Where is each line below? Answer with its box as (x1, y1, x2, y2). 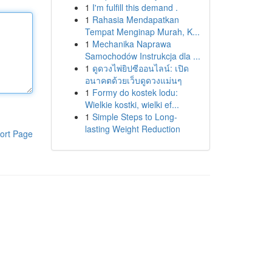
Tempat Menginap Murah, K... (84, 25, 200, 38)
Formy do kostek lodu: (92, 86, 178, 98)
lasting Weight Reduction (84, 123, 180, 135)
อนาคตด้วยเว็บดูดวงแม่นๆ (84, 74, 182, 86)
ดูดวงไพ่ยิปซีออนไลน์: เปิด (92, 62, 189, 74)
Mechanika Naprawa (92, 38, 171, 50)
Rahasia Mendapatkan (92, 13, 179, 25)
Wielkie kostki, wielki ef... (84, 98, 179, 110)
